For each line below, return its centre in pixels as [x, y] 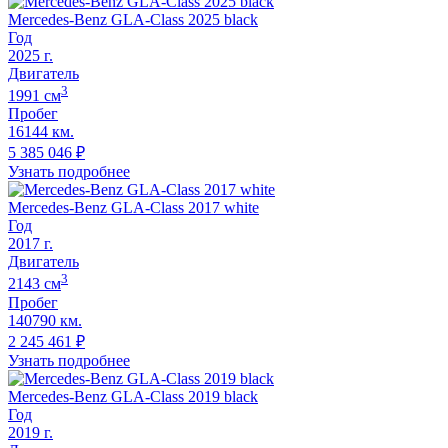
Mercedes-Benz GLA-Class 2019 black [133, 396]
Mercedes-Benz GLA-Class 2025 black [133, 19]
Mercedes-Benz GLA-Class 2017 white [133, 208]
